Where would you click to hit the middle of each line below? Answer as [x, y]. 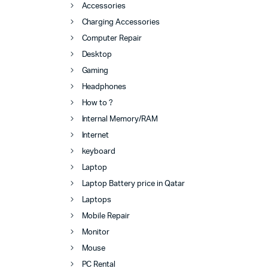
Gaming [95, 71]
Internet [95, 135]
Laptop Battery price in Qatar [133, 184]
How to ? [98, 103]
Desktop [97, 54]
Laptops [97, 200]
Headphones [104, 87]
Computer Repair [112, 38]
